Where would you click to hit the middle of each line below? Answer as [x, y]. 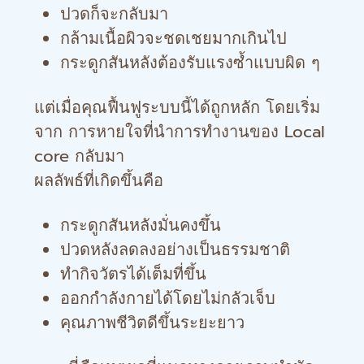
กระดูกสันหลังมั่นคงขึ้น [141, 225]
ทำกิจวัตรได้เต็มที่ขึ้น [133, 274]
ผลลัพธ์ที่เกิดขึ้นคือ [99, 180]
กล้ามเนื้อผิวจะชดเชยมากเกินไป [173, 38]
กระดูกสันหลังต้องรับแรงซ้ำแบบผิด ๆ [190, 63]
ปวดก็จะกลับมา [114, 14]
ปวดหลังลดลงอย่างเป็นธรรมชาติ [175, 249]
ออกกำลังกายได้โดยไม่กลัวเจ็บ [168, 298]
